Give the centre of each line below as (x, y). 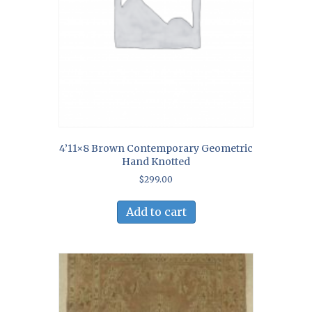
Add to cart (156, 211)
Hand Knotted (156, 161)
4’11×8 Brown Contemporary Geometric (156, 148)
